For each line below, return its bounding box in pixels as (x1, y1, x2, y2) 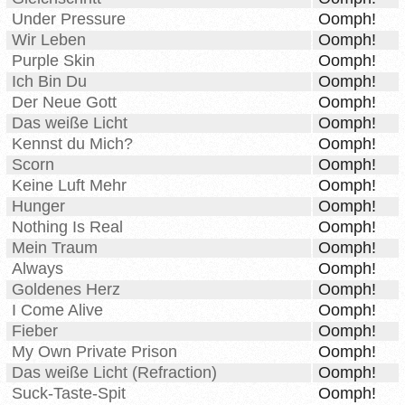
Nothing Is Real (12, 218, 123, 237)
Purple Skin (12, 52, 95, 71)
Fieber (12, 322, 58, 341)
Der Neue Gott (12, 93, 117, 112)
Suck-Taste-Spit (12, 384, 126, 403)
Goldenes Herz (12, 280, 120, 299)
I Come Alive (12, 301, 103, 320)
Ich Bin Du (12, 72, 87, 91)
